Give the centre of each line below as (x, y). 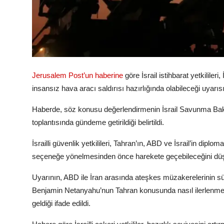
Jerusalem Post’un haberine (77, 75)
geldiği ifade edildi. (61, 203)
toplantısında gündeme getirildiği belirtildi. (98, 122)
